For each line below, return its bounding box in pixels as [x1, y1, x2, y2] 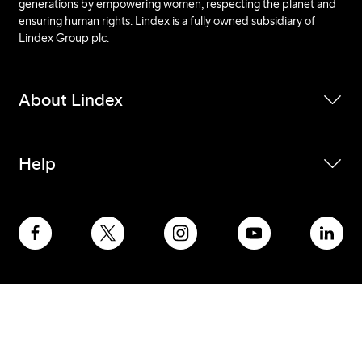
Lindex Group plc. [18, 31, 109, 46]
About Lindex [18, 89, 123, 112]
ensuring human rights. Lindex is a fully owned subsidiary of [18, 14, 315, 29]
